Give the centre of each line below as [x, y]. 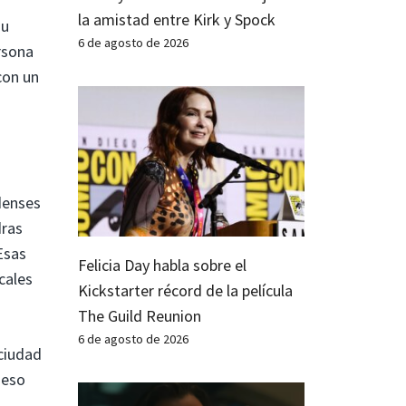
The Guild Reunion [140, 316]
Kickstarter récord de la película [185, 291]
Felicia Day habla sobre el [162, 266]
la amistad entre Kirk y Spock [177, 19]
